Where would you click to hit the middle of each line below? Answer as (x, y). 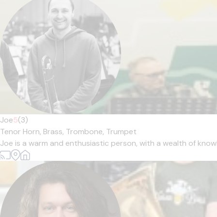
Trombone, (86, 132)
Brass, (54, 132)
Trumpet (121, 132)
